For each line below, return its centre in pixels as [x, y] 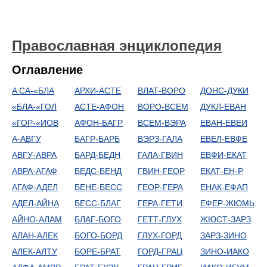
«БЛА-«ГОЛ [34, 107]
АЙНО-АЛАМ [37, 219]
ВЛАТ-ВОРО [161, 91]
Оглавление [47, 70]
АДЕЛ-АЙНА [35, 203]
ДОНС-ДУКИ [224, 91]
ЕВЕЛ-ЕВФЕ [223, 139]
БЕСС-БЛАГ [98, 203]
